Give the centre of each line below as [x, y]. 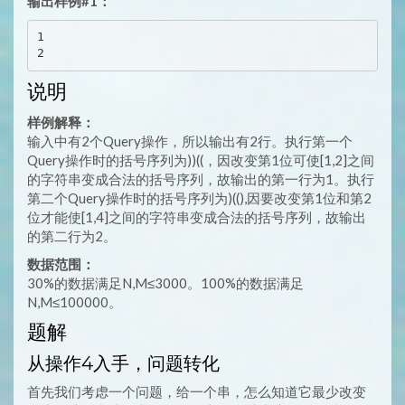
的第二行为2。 [72, 235]
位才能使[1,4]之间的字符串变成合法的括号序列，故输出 [197, 217]
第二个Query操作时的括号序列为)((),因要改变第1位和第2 [199, 198]
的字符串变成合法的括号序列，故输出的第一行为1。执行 [201, 179]
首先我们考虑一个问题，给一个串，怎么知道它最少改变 [197, 391]
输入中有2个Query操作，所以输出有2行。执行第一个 [190, 141]
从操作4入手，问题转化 [123, 363]
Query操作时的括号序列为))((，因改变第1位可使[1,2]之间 [201, 160]
